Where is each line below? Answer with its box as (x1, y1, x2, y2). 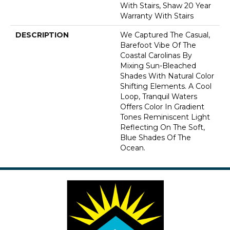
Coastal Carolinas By (120, 51, 192, 61)
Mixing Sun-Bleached (120, 61, 196, 71)
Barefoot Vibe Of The (120, 41, 196, 50)
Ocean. (120, 143, 145, 153)
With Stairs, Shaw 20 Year (120, 1, 211, 11)
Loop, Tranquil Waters (120, 92, 197, 102)
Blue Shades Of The (120, 133, 191, 143)
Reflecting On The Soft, (120, 123, 205, 132)
